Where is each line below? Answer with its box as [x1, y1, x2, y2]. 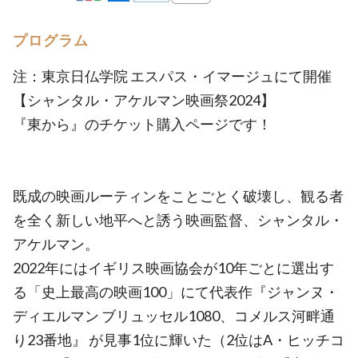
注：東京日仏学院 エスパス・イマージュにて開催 [13, 67, 332, 85]
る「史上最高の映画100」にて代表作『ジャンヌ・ [13, 283, 339, 300]
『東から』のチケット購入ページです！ [13, 115, 272, 133]
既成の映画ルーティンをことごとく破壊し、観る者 [13, 187, 344, 205]
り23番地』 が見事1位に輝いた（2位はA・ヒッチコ [13, 331, 344, 348]
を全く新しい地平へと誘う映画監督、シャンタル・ [13, 211, 344, 229]
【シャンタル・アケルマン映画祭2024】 [13, 91, 275, 109]
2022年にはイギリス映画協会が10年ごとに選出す [13, 259, 334, 276]
